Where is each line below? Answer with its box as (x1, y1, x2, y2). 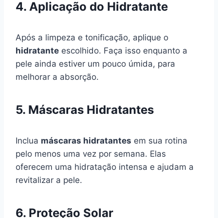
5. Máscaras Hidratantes (16, 102, 154, 117)
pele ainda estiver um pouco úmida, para (16, 58, 175, 69)
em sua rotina (131, 135, 187, 145)
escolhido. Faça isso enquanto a (59, 45, 187, 55)
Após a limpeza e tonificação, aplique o (16, 32, 168, 42)
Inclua (16, 135, 41, 145)
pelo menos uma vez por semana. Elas (16, 148, 166, 159)
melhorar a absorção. (16, 72, 99, 82)
